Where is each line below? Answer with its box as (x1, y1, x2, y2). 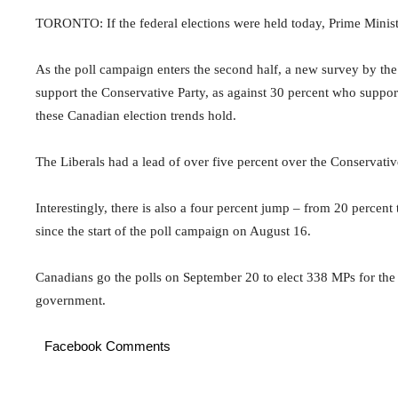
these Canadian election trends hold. (36, 108, 236, 123)
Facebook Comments (44, 338, 171, 354)
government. (36, 293, 106, 308)
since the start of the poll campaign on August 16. (36, 224, 311, 239)
